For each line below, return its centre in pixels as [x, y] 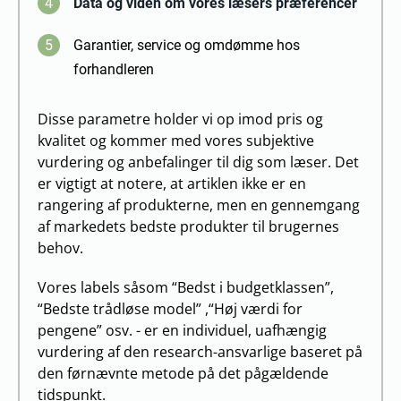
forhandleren [114, 69]
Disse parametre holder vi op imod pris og [180, 119]
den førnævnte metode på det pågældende [183, 373]
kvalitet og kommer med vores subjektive [176, 141]
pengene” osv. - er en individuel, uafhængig [182, 330]
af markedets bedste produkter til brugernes [188, 226]
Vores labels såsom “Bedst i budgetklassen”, [186, 287]
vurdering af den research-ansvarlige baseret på [200, 352]
